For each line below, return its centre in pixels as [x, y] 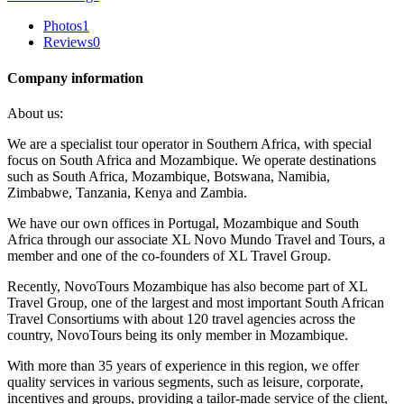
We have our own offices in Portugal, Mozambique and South [183, 223]
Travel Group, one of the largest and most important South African [196, 302]
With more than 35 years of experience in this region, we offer [183, 365]
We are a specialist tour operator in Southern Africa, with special [189, 143]
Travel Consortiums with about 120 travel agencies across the [181, 318]
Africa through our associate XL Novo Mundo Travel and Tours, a [196, 239]
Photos [63, 26]
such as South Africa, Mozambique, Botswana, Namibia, [169, 176]
